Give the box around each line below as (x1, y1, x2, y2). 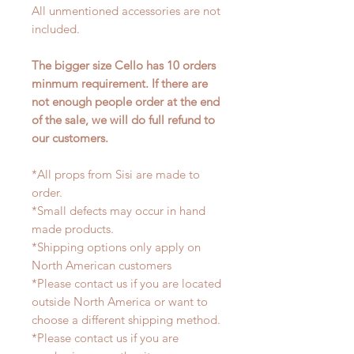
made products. (32, 221, 117, 237)
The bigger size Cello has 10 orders (32, 58, 216, 73)
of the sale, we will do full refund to (32, 112, 215, 128)
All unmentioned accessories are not (32, 3, 220, 19)
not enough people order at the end (32, 94, 220, 110)
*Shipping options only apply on (32, 239, 201, 255)
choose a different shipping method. (32, 312, 220, 328)
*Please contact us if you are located (32, 276, 221, 292)
